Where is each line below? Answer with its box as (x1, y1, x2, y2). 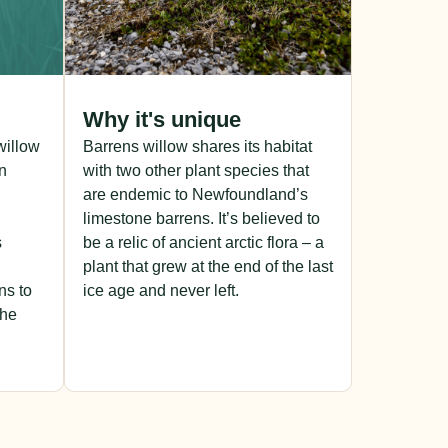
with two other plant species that (83, 162, 309, 180)
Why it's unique (83, 107, 241, 133)
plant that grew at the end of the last (83, 258, 333, 276)
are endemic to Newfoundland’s (83, 186, 308, 204)
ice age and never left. (83, 282, 239, 300)
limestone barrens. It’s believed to (83, 210, 320, 228)
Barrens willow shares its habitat (83, 138, 312, 156)
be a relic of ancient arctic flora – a (83, 234, 324, 252)
